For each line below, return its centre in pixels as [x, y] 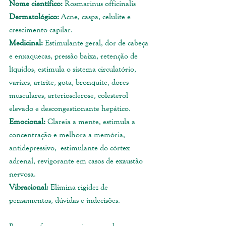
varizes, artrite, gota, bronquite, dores [70, 82]
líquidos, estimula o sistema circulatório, [74, 69]
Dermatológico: [34, 17]
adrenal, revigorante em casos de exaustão [77, 161]
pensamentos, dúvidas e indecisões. [65, 200]
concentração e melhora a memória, [68, 135]
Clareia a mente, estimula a [91, 122]
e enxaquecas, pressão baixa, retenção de [74, 56]
